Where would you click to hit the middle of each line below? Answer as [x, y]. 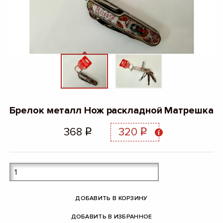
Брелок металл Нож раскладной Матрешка [111, 111]
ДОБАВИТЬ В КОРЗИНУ [111, 198]
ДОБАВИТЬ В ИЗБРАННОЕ [111, 217]
